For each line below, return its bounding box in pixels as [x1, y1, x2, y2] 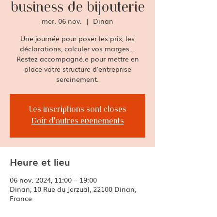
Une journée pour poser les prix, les [20, 33, 135, 43]
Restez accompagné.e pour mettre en [16, 54, 139, 63]
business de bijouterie [10, 1, 145, 15]
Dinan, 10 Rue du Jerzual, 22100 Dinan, [10, 184, 136, 194]
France [10, 193, 32, 203]
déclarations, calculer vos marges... [20, 44, 135, 53]
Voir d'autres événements [31, 118, 124, 125]
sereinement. [56, 74, 99, 84]
